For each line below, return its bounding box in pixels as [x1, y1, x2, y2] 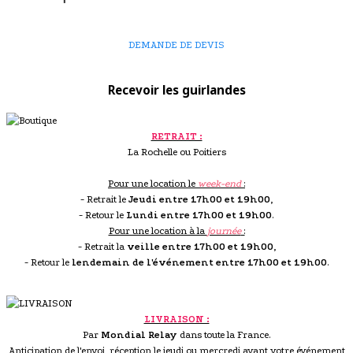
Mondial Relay [100, 329, 177, 340]
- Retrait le [80, 193, 128, 205]
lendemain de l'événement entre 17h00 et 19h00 [71, 256, 327, 268]
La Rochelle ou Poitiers [127, 146, 226, 158]
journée [206, 225, 241, 236]
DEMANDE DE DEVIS [128, 39, 225, 51]
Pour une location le [108, 177, 198, 189]
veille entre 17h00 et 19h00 [126, 240, 273, 252]
